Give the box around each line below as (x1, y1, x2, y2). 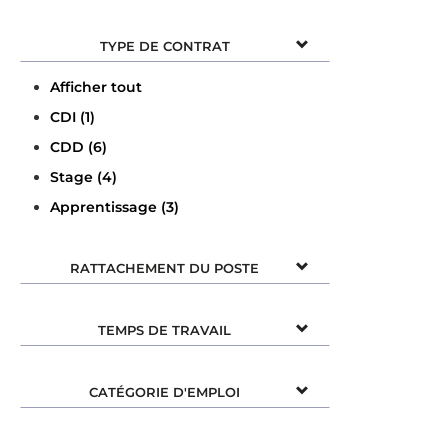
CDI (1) (50, 107, 95, 126)
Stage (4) (50, 167, 117, 186)
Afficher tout (50, 77, 142, 96)
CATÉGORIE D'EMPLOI (89, 383, 240, 400)
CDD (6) (50, 137, 107, 156)
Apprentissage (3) (50, 197, 179, 216)
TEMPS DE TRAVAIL (98, 321, 231, 338)
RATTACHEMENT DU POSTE (70, 259, 259, 276)
